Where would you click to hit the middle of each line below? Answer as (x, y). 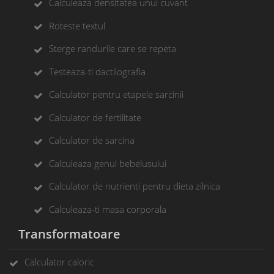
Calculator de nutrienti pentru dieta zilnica (135, 186)
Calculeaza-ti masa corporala (108, 209)
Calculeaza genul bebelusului (108, 163)
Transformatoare (65, 234)
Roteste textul (77, 25)
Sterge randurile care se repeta (113, 49)
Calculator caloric (59, 262)
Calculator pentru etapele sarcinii (116, 94)
